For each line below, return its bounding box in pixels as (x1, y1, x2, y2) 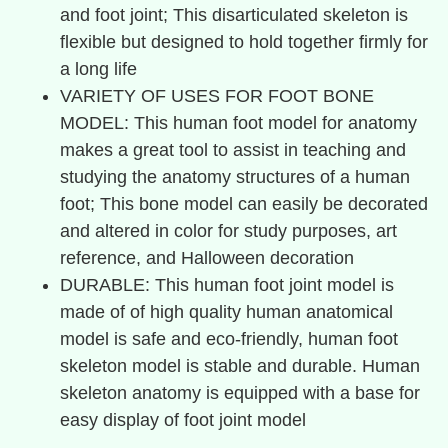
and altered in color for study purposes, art (60, 221, 397, 241)
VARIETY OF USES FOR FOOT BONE (60, 86, 374, 106)
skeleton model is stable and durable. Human (60, 356, 420, 376)
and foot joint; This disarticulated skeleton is (60, 5, 408, 25)
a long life (60, 59, 137, 79)
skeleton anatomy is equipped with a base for (60, 383, 420, 403)
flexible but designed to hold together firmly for (60, 32, 428, 52)
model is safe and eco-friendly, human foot (60, 329, 398, 349)
